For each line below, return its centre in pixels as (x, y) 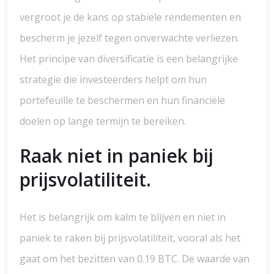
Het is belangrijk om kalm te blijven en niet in (123, 217)
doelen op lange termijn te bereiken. (103, 121)
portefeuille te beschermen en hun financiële (122, 100)
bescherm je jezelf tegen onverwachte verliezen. (129, 38)
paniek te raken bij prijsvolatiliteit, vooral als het (130, 238)
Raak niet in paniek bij (117, 156)
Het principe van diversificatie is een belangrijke (129, 59)
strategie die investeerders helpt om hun (113, 80)
